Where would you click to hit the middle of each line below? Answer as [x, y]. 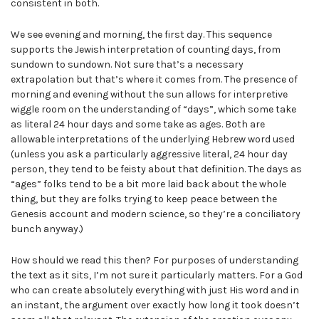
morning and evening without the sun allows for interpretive [149, 94]
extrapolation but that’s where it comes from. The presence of [154, 79]
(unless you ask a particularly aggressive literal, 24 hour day [149, 154]
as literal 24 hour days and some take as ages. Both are [138, 124]
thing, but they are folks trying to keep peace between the [144, 199]
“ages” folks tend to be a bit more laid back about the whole [148, 184]
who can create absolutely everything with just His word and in [155, 290]
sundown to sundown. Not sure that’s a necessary [127, 64]
